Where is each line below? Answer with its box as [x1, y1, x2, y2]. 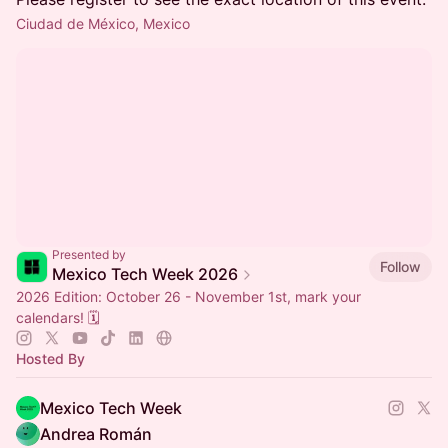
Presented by [52, 247, 126, 262]
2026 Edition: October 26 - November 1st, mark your [16, 288, 361, 305]
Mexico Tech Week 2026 [52, 264, 238, 284]
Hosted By [16, 350, 85, 367]
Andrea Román [40, 424, 152, 444]
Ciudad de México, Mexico [16, 15, 190, 32]
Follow [380, 257, 421, 275]
